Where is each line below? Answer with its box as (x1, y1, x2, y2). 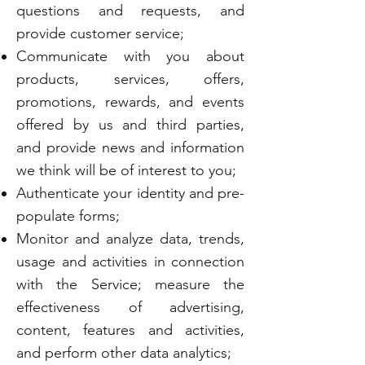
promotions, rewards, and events (16, 93, 244, 111)
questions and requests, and (16, 2, 244, 20)
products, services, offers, (16, 70, 244, 88)
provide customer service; (16, 24, 184, 42)
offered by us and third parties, (16, 116, 244, 134)
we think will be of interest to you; (16, 161, 236, 179)
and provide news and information (16, 139, 244, 156)
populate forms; (16, 207, 120, 225)
